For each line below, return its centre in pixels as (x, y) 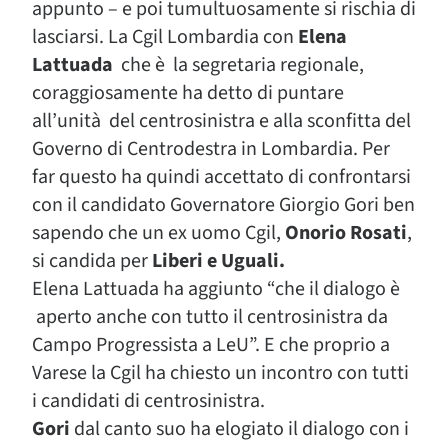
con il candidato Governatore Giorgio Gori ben (223, 205)
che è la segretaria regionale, (240, 65)
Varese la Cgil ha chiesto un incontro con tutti (220, 373)
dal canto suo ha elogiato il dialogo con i (241, 429)
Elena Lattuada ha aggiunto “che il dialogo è (216, 289)
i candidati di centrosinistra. (148, 401)
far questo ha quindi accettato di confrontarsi (221, 177)
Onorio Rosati (346, 233)
